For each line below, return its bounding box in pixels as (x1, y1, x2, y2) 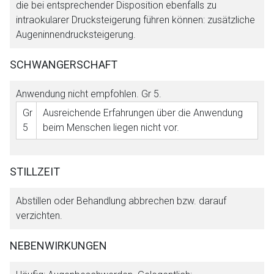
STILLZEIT (10, 165, 60, 178)
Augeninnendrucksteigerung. (16, 28, 136, 40)
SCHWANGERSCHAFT (10, 57, 117, 71)
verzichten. (16, 209, 62, 221)
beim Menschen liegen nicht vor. (43, 121, 179, 133)
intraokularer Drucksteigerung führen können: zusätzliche (16, 13, 255, 26)
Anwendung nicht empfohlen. (16, 87, 141, 100)
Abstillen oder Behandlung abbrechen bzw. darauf (16, 194, 226, 207)
